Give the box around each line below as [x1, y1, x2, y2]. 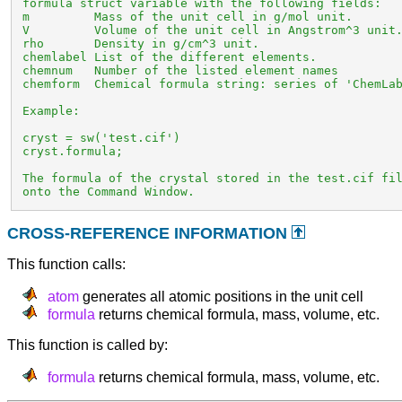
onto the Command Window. [15, 185, 196, 199]
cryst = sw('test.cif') [15, 131, 181, 145]
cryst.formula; [15, 144, 124, 159]
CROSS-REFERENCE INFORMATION [7, 224, 293, 243]
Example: [15, 104, 81, 118]
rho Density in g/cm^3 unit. [15, 37, 260, 51]
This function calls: [7, 257, 127, 273]
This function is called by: [7, 337, 169, 354]
